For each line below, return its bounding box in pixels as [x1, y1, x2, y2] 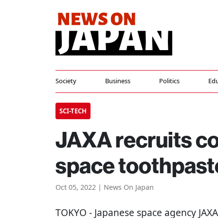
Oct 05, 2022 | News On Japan [55, 182, 154, 192]
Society [55, 76, 76, 85]
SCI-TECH [59, 107, 87, 115]
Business [105, 76, 130, 85]
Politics [159, 76, 180, 85]
